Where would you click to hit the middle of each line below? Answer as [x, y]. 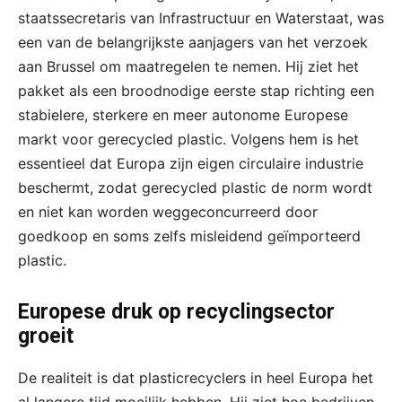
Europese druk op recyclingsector [176, 311]
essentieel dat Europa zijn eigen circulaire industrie [191, 163]
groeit [46, 336]
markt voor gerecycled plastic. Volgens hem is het [188, 139]
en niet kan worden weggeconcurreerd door [168, 211]
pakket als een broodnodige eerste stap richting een [196, 90]
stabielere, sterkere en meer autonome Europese [183, 114]
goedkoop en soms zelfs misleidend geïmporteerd [189, 236]
